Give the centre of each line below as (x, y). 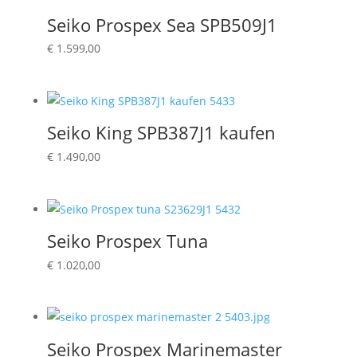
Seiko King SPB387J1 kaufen (161, 133)
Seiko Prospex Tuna (127, 241)
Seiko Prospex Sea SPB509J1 (162, 24)
